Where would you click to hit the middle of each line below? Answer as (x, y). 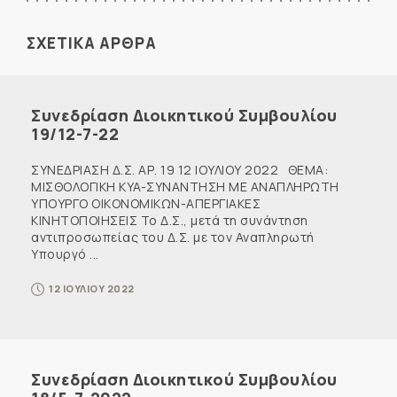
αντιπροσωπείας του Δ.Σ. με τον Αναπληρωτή (173, 237)
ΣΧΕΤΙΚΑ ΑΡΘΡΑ (92, 43)
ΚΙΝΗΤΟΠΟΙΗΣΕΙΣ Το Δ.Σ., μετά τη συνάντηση (170, 220)
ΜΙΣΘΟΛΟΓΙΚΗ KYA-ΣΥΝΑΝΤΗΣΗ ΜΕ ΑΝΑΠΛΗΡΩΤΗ (185, 186)
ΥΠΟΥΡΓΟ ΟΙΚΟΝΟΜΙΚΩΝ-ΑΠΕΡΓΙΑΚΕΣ (146, 203)
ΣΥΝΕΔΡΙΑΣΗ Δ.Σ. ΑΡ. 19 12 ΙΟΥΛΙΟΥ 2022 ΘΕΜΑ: (179, 169)
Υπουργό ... (65, 253)
